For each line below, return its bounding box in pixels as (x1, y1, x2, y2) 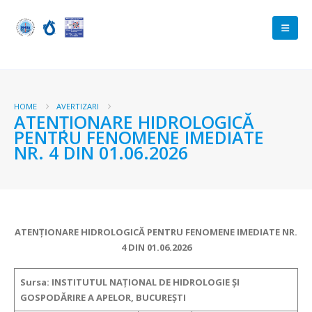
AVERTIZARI (56, 101, 99, 111)
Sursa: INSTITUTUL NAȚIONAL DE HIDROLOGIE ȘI (20, 275, 240, 288)
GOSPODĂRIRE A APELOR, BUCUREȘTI (20, 290, 186, 304)
